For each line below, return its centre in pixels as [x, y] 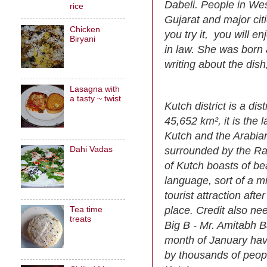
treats [81, 219]
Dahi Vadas [91, 150]
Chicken [85, 29]
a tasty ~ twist [96, 99]
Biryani [83, 39]
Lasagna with [95, 89]
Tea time [86, 210]
